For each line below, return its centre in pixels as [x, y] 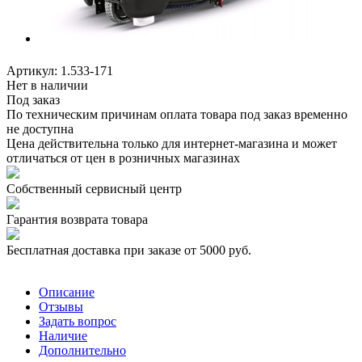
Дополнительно [82, 350]
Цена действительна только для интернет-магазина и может [172, 143]
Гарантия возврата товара [77, 219]
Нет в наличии [47, 85]
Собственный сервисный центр [94, 188]
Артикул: [32, 70]
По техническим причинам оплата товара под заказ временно [177, 114]
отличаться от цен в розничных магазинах [123, 158]
